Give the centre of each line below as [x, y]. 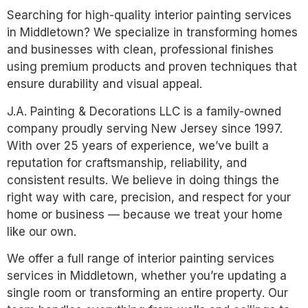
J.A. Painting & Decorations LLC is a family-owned [144, 111]
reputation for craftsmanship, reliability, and [127, 163]
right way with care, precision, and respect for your [149, 197]
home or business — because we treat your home [145, 214]
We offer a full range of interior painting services [141, 259]
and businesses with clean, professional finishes [140, 50]
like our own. [42, 231]
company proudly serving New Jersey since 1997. [145, 128]
